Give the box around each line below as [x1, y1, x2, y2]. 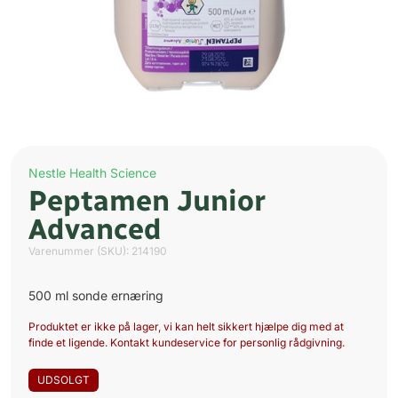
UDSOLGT [37, 373, 90, 387]
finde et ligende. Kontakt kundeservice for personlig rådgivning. [28, 336, 345, 350]
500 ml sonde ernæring [28, 288, 163, 304]
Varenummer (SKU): [28, 244, 131, 259]
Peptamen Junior [28, 184, 266, 219]
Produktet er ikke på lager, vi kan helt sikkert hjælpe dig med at [28, 320, 344, 334]
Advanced [28, 212, 162, 247]
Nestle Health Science [28, 165, 156, 181]
